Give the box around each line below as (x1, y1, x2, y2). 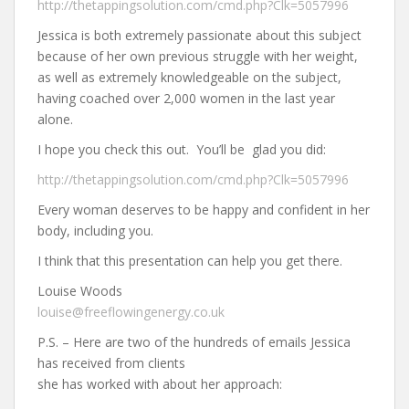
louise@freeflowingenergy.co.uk (37, 303, 225, 320)
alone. (37, 110, 73, 128)
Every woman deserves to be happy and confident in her (37, 201, 370, 218)
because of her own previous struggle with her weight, (37, 47, 358, 65)
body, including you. (37, 222, 153, 239)
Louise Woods (37, 282, 122, 299)
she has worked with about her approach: (37, 375, 282, 393)
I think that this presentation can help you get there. (37, 252, 342, 269)
